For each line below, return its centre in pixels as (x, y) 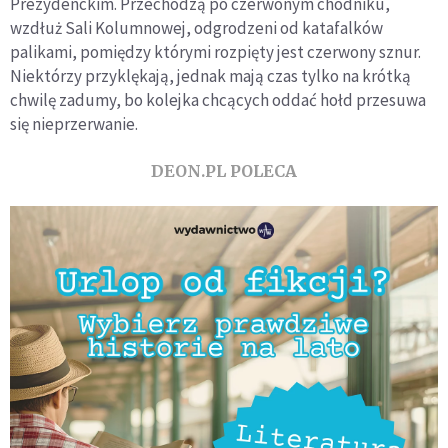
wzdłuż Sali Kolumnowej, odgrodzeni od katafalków (196, 28)
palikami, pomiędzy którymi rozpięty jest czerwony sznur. (215, 52)
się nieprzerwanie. (74, 124)
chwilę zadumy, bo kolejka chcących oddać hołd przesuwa (218, 100)
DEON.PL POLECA (224, 171)
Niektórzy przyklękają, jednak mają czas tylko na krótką (210, 76)
